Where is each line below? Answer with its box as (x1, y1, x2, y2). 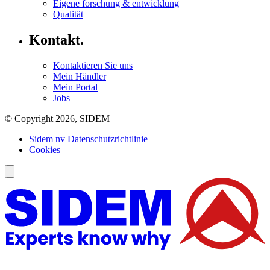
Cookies (29, 144, 60, 155)
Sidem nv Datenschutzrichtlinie (29, 133, 148, 144)
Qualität (53, 8, 83, 19)
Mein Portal (53, 81, 98, 92)
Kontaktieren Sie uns (53, 60, 133, 71)
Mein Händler (53, 71, 106, 81)
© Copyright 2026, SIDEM (5, 113, 110, 124)
